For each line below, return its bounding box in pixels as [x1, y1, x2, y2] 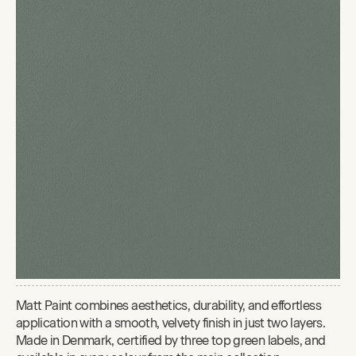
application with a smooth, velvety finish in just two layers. [16, 315, 325, 331]
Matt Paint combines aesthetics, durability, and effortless [16, 297, 321, 313]
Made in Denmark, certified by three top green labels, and [16, 332, 326, 348]
